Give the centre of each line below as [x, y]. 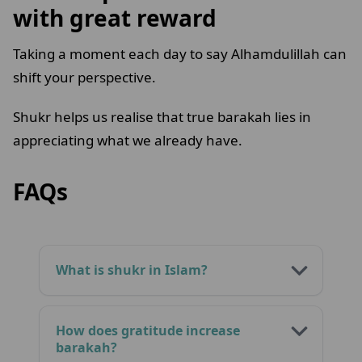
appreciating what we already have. [129, 141]
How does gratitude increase [148, 331]
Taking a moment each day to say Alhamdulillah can [180, 54]
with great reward [118, 18]
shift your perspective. [86, 78]
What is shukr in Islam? [132, 270]
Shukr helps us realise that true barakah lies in [162, 117]
